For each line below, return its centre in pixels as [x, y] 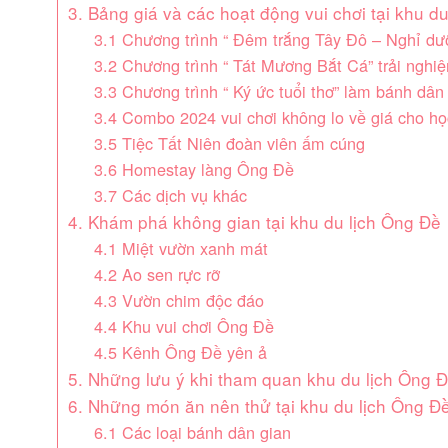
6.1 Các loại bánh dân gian [192, 432]
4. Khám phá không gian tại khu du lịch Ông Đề [255, 221]
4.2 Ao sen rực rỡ [156, 274]
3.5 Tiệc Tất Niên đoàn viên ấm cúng [229, 143]
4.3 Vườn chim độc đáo [178, 300]
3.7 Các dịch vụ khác [170, 195]
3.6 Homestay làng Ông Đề [193, 169]
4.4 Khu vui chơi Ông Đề [183, 326]
